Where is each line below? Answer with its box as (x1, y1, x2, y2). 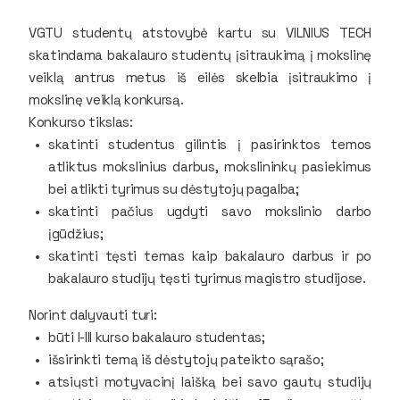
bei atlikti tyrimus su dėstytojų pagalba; (48, 179, 299, 197)
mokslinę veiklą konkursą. (29, 90, 184, 108)
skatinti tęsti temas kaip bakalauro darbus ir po (48, 246, 371, 264)
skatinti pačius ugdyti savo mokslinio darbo (48, 202, 371, 220)
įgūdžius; (48, 224, 104, 242)
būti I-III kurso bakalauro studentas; (48, 328, 265, 346)
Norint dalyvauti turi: (29, 305, 157, 323)
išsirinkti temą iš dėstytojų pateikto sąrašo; (48, 350, 324, 368)
